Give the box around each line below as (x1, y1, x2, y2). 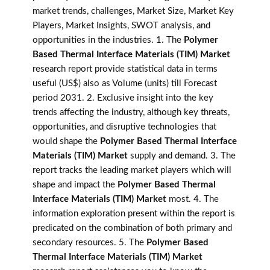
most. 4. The (166, 195, 219, 204)
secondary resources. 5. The (33, 238, 146, 248)
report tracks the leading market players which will (33, 166, 231, 175)
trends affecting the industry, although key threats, (33, 108, 230, 118)
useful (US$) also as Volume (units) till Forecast (33, 79, 217, 89)
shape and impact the (33, 180, 118, 190)
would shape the (33, 137, 100, 146)
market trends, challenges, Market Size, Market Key (33, 7, 234, 16)
